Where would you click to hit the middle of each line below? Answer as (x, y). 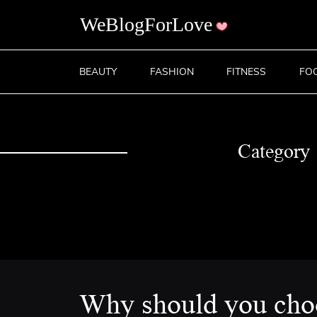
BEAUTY (98, 72)
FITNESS (247, 72)
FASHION (172, 72)
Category (274, 151)
